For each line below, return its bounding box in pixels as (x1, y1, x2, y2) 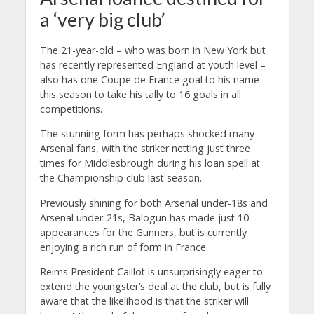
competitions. (39, 102, 102, 116)
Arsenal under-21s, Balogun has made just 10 (39, 210, 249, 224)
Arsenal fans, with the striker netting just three (39, 142, 250, 156)
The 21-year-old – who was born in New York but (39, 43, 266, 57)
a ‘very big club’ (39, 7, 165, 31)
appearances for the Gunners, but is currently (39, 225, 247, 239)
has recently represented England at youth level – (39, 57, 266, 71)
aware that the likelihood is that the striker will (39, 294, 249, 308)
